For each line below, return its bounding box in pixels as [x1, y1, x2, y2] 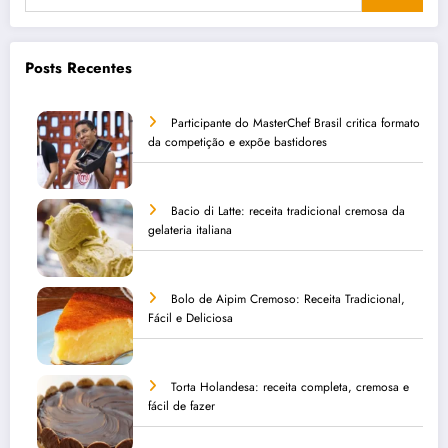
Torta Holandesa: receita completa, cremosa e [171, 378, 409, 397]
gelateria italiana [148, 221, 232, 240]
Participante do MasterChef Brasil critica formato [171, 114, 420, 133]
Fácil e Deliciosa [148, 309, 233, 328]
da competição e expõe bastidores [148, 133, 327, 152]
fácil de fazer [148, 397, 215, 416]
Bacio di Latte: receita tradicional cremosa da [171, 202, 405, 221]
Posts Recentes [25, 56, 132, 79]
